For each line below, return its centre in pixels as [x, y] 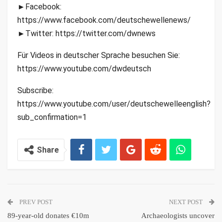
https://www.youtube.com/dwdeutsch [84, 69]
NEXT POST [187, 202]
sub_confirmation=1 [52, 117]
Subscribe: [35, 91]
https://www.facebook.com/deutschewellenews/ [104, 20]
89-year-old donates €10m [48, 216]
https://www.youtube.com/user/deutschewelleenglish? [114, 104]
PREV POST [35, 202]
